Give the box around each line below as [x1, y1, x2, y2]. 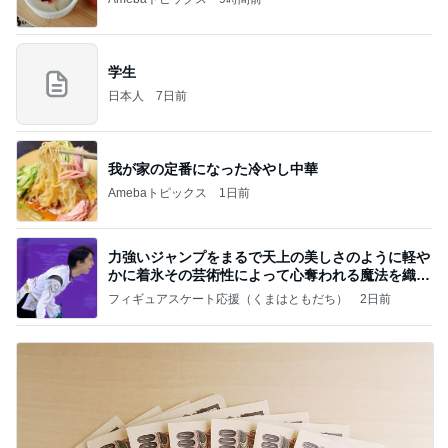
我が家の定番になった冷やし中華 [108, 160, 318, 177]
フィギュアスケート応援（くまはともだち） [108, 291, 348, 306]
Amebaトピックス [108, 185, 207, 200]
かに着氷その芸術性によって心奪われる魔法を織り [108, 266, 430, 283]
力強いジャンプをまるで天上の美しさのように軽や [108, 248, 430, 265]
